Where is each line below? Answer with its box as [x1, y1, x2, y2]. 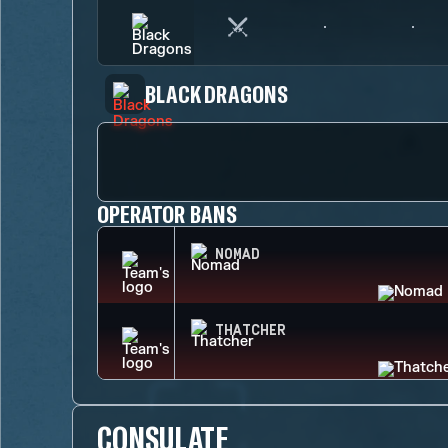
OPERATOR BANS [97, 199, 237, 228]
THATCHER [215, 323, 286, 339]
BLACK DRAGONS [145, 79, 288, 108]
